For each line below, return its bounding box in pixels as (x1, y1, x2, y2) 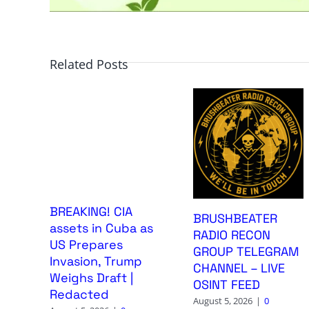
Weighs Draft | (49, 270, 133, 286)
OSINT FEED (192, 277, 260, 293)
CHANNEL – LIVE (192, 260, 285, 277)
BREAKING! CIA (49, 203, 132, 220)
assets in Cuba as (49, 220, 153, 237)
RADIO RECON (192, 227, 270, 243)
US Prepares (49, 237, 123, 253)
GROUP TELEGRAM (192, 243, 299, 260)
